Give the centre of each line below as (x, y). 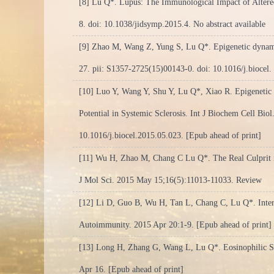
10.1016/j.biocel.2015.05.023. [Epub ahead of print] (170, 135)
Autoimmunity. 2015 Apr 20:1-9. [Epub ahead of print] (175, 225)
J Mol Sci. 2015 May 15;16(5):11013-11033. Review (170, 180)
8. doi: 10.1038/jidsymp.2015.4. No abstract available (172, 24)
